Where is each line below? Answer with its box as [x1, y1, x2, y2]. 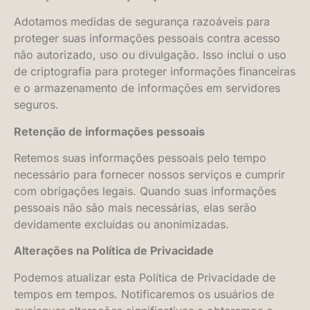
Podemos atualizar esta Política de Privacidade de [14, 270, 275, 284]
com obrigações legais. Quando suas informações [14, 183, 276, 198]
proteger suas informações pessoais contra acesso [14, 31, 280, 46]
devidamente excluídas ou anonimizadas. [14, 217, 229, 231]
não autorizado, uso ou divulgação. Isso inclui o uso [14, 48, 286, 62]
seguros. [14, 98, 59, 112]
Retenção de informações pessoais [14, 124, 205, 138]
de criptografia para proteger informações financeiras [14, 64, 295, 79]
